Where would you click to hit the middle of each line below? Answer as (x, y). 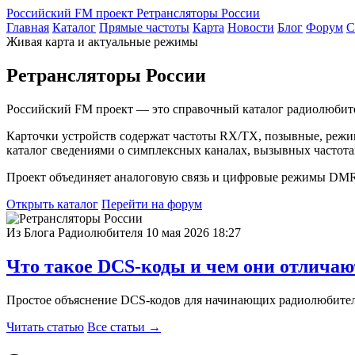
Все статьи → (124, 326)
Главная (28, 27)
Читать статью (45, 326)
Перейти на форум (152, 204)
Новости (251, 27)
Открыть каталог (52, 204)
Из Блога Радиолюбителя (74, 232)
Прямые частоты (144, 27)
